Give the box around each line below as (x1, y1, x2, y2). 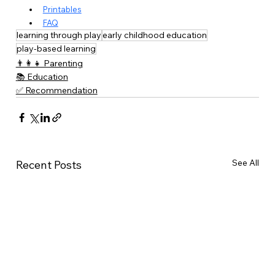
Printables (42, 4, 82, 14)
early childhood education (102, 29, 207, 41)
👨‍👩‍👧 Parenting (15, 57, 83, 69)
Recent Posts (15, 157, 82, 172)
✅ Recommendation (15, 84, 98, 96)
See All (232, 157, 260, 168)
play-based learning (16, 42, 96, 54)
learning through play (16, 29, 101, 41)
